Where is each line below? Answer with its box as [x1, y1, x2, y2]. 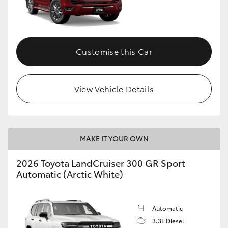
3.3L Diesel [152, 216, 184, 225]
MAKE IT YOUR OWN [79, 133, 149, 144]
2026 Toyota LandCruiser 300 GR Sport [16, 156, 185, 169]
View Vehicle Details [74, 82, 154, 94]
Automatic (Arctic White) [16, 166, 123, 180]
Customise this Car [76, 45, 152, 57]
